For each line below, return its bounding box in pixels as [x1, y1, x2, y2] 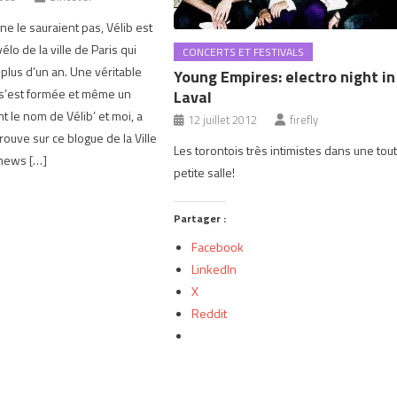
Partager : [174, 210, 227, 227]
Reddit [191, 304, 228, 323]
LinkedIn [191, 260, 237, 278]
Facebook [191, 237, 245, 256]
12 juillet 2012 [188, 111, 258, 128]
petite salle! [174, 163, 236, 182]
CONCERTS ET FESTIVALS [183, 43, 305, 60]
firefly [290, 111, 319, 128]
